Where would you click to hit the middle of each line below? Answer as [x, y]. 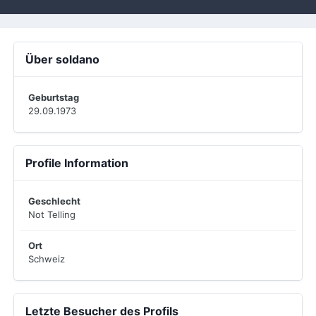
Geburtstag [54, 97]
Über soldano [62, 59]
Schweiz [47, 259]
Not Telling [52, 214]
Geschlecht [54, 201]
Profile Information [77, 163]
